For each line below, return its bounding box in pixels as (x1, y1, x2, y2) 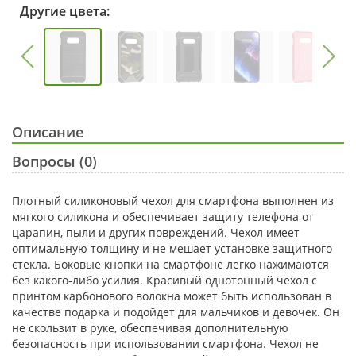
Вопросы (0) (12, 151, 97, 171)
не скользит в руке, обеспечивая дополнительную (12, 319, 288, 335)
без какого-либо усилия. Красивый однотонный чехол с (12, 272, 317, 288)
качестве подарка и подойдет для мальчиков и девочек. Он (12, 304, 339, 319)
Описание (12, 122, 83, 141)
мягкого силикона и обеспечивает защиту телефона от (12, 208, 314, 224)
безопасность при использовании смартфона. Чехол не (12, 335, 319, 351)
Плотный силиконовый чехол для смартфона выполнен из (12, 192, 334, 208)
